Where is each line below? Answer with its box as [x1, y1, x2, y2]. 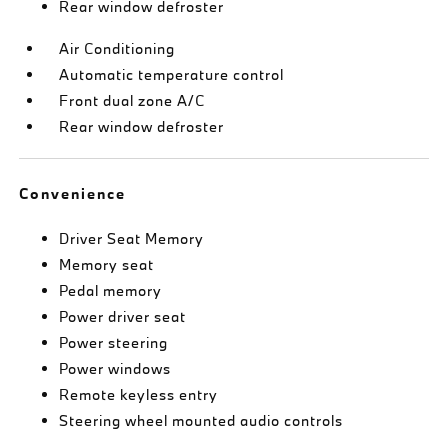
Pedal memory [59, 280, 163, 300]
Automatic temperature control [59, 64, 285, 84]
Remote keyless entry [59, 384, 219, 404]
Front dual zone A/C [59, 90, 206, 110]
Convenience [19, 183, 127, 203]
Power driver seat [59, 306, 187, 326]
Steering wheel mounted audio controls [59, 410, 344, 430]
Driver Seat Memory [59, 228, 205, 248]
